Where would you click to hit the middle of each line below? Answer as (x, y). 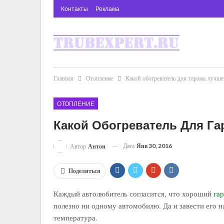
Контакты (74, 8)
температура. (75, 217)
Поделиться (84, 171)
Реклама (107, 8)
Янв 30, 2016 (154, 146)
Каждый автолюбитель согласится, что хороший (133, 193)
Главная (63, 78)
